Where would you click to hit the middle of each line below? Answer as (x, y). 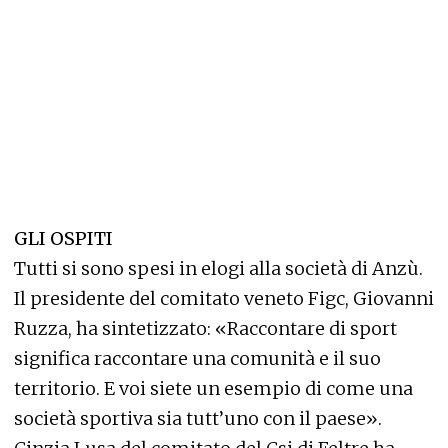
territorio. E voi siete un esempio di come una (213, 388)
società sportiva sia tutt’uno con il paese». (198, 418)
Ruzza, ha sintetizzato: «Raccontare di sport (205, 328)
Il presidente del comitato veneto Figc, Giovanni (224, 298)
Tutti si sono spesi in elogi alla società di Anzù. (218, 268)
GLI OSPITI (63, 238)
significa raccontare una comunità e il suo (197, 358)
